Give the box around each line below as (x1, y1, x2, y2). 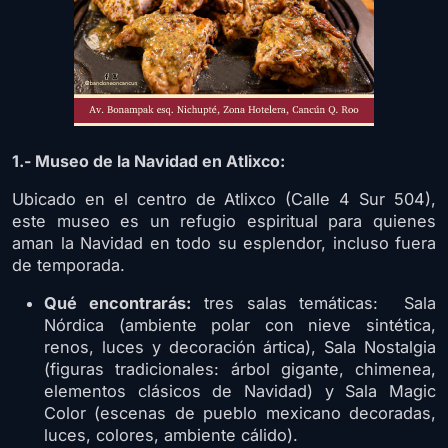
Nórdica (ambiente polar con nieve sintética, (44, 314, 436, 335)
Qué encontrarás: (44, 292, 191, 313)
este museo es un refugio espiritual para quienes (12, 210, 436, 231)
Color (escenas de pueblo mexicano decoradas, (44, 402, 436, 423)
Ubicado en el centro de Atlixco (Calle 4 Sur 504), (12, 188, 436, 209)
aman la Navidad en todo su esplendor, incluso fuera (12, 232, 436, 253)
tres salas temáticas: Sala (190, 292, 437, 313)
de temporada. (12, 254, 125, 275)
